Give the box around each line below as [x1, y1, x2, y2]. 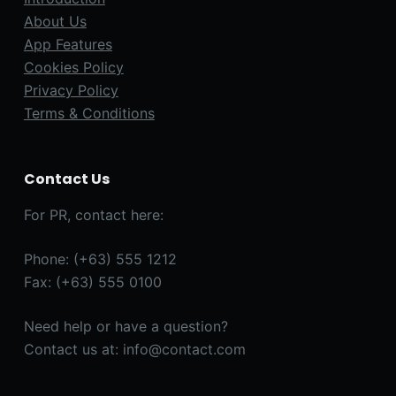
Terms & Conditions [23, 103, 155, 122]
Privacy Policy [23, 80, 118, 99]
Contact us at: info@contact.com [23, 339, 246, 358]
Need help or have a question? [23, 316, 228, 335]
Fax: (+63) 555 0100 [23, 272, 162, 291]
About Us [23, 11, 87, 30]
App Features [23, 34, 112, 53]
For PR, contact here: [23, 205, 164, 224]
